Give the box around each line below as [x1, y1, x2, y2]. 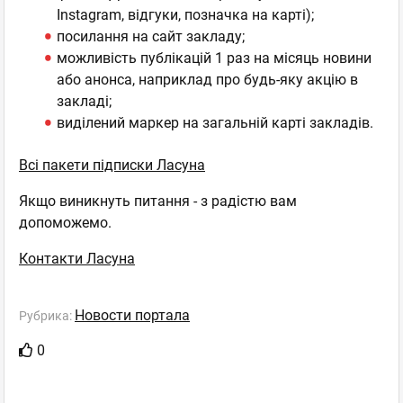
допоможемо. [19, 214, 112, 232]
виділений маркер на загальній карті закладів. [57, 114, 373, 132]
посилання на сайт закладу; [57, 28, 245, 46]
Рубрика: [19, 309, 75, 324]
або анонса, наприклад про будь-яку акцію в [57, 71, 358, 89]
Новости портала [75, 307, 190, 325]
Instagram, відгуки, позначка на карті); [57, 6, 314, 24]
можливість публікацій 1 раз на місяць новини [57, 49, 372, 67]
